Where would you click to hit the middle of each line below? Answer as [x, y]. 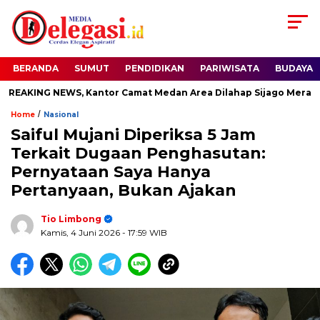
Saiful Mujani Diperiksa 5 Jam [133, 135]
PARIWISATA [230, 69]
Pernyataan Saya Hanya [111, 172]
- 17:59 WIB [145, 233]
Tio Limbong [71, 219]
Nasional [61, 115]
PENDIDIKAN [155, 69]
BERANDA [36, 69]
